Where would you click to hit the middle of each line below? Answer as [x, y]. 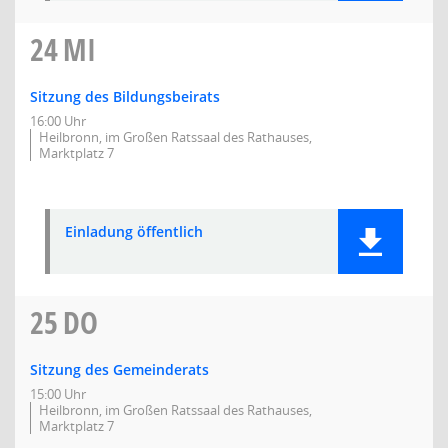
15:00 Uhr [58, 394]
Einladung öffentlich [134, 231]
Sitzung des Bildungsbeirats [125, 96]
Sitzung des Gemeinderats [119, 369]
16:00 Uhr [58, 121]
